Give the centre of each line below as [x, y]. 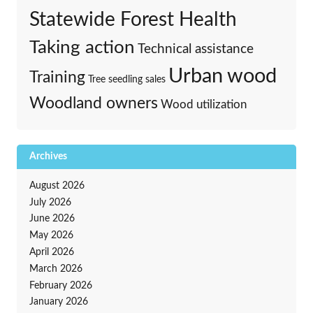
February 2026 [60, 285]
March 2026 [56, 269]
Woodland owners [93, 103]
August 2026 [57, 185]
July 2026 [50, 202]
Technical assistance [195, 49]
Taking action [82, 47]
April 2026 [51, 252]
